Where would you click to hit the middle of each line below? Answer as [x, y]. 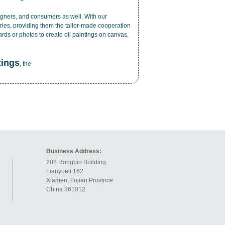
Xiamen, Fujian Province [80, 180]
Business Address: [74, 151]
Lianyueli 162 [65, 171]
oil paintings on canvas [96, 35]
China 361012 [66, 189]
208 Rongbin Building [77, 162]
